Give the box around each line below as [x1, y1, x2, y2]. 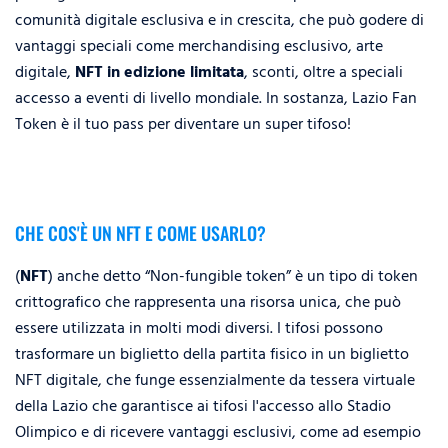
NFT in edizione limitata [75, 59, 244, 85]
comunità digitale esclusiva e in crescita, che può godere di [15, 7, 424, 33]
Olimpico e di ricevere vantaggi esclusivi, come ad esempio [15, 419, 421, 445]
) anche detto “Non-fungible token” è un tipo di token [48, 263, 418, 289]
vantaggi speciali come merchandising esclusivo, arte [15, 33, 383, 59]
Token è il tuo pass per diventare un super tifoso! [15, 111, 351, 137]
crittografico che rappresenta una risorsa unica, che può [15, 289, 401, 315]
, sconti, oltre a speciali [244, 59, 403, 85]
